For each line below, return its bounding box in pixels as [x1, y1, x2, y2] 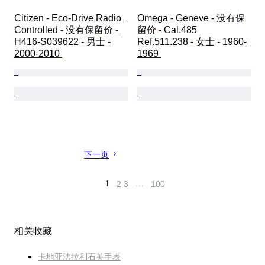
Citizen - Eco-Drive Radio [14, 13, 124, 24]
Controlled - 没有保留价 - [14, 25, 121, 35]
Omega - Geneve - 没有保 [137, 13, 245, 24]
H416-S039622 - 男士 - [14, 37, 113, 47]
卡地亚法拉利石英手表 [38, 252, 121, 262]
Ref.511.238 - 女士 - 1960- [137, 37, 247, 47]
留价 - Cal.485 [137, 25, 199, 35]
